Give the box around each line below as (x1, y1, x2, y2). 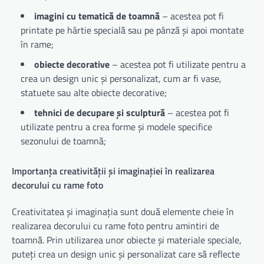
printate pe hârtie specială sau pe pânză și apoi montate (21, 23, 244, 38)
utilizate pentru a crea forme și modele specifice (21, 120, 212, 134)
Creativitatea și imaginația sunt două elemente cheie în (12, 204, 234, 219)
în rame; (21, 37, 54, 52)
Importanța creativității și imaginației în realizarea (12, 163, 214, 178)
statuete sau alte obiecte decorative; (21, 85, 167, 100)
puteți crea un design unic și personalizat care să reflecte (12, 246, 240, 261)
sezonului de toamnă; (21, 134, 106, 148)
